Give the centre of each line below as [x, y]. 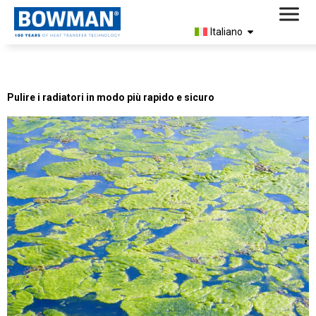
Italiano [226, 31]
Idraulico [147, 62]
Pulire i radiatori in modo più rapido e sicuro [111, 97]
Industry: [60, 62]
